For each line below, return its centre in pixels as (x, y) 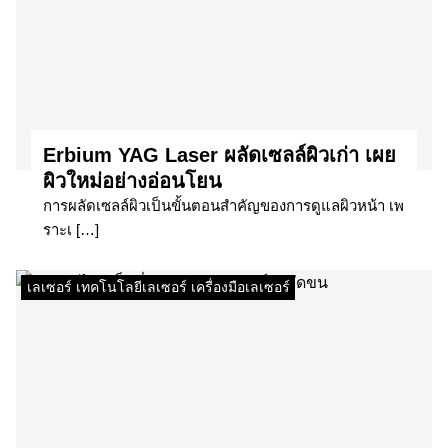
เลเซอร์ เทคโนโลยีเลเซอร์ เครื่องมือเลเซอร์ (158, 287)
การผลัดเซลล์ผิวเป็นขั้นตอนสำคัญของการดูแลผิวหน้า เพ (223, 206)
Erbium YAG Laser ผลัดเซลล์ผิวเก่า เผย (219, 155)
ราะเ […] (71, 230)
